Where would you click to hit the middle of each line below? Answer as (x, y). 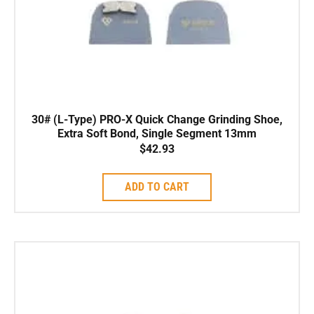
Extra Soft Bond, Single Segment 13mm (157, 133)
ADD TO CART (157, 186)
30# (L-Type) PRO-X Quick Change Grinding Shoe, (157, 119)
